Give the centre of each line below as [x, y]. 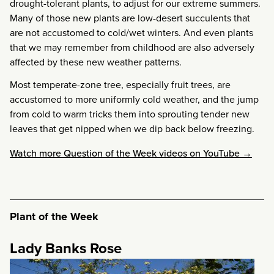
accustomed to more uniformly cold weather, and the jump [134, 99]
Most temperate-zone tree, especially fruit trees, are [120, 84]
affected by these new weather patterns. [96, 62]
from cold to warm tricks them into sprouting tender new [130, 113]
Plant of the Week [54, 216]
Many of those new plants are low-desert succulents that [130, 18]
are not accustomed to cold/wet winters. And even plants [131, 33]
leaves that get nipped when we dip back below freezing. [132, 128]
